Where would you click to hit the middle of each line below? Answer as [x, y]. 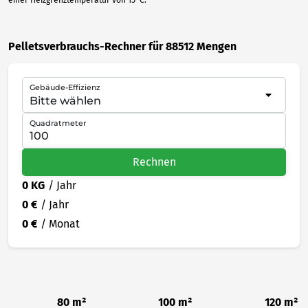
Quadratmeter [58, 123]
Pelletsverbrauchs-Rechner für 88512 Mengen [122, 46]
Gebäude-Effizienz [65, 87]
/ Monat [60, 223]
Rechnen [154, 162]
